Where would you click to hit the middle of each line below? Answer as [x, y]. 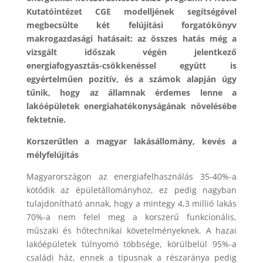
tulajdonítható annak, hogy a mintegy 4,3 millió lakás [131, 204]
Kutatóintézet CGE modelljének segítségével [131, 12]
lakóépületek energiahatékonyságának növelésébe [131, 106]
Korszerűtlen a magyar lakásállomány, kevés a [131, 141]
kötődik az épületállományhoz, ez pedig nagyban [131, 190]
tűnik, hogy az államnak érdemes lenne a [131, 93]
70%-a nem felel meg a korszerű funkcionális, [131, 217]
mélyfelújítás [52, 155]
